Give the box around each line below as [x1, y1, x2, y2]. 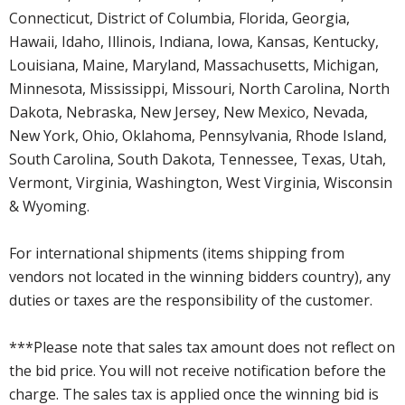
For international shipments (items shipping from [9, 243, 344, 264]
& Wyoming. [9, 196, 89, 217]
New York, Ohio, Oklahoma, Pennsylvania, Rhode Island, [9, 126, 387, 146]
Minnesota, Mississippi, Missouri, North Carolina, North [9, 79, 390, 99]
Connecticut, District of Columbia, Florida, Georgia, [9, 8, 350, 29]
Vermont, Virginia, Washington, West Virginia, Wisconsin [9, 173, 392, 193]
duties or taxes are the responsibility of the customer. [9, 290, 372, 311]
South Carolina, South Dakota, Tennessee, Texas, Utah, [9, 149, 386, 170]
